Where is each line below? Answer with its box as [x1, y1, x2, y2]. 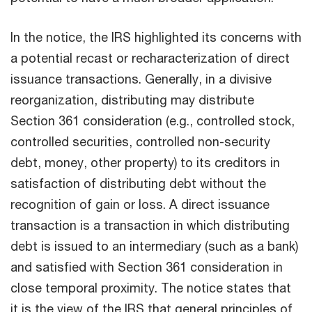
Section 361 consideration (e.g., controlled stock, [10, 113, 295, 129]
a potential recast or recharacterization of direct [10, 50, 290, 66]
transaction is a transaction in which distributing [10, 217, 290, 233]
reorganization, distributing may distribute [10, 92, 254, 108]
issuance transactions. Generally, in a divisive [10, 71, 272, 87]
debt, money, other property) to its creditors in [10, 155, 280, 171]
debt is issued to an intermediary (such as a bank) [10, 238, 298, 254]
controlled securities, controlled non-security [10, 134, 270, 150]
